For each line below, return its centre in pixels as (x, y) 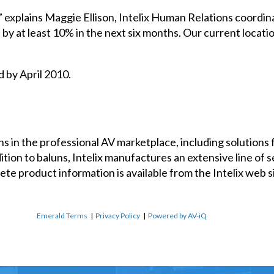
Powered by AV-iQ (177, 215)
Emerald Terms (62, 215)
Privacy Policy (118, 215)
